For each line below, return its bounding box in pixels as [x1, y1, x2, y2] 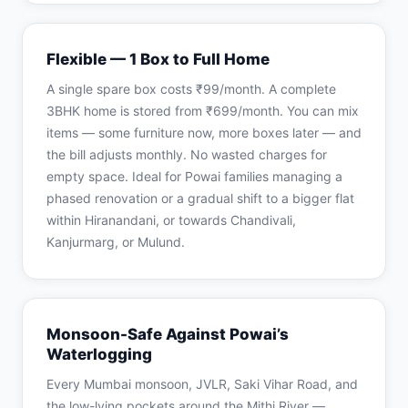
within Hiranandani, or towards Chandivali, [46, 212, 296, 228]
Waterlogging [46, 345, 152, 363]
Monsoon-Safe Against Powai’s [46, 325, 289, 343]
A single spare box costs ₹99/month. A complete [46, 81, 336, 97]
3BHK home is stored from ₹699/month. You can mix [46, 103, 359, 118]
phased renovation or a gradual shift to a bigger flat [46, 190, 354, 206]
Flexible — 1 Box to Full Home [46, 50, 270, 68]
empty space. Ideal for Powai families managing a [46, 168, 342, 184]
